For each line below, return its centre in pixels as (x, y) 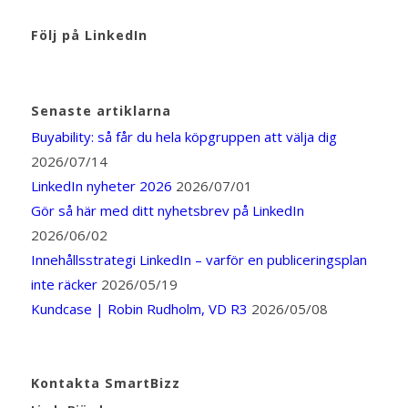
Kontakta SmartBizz (105, 383)
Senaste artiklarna (101, 111)
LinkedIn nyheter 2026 (101, 186)
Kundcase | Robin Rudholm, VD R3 (139, 309)
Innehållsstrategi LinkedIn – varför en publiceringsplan (199, 260)
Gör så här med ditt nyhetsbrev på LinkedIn (167, 211)
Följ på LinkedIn (89, 36)
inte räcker (64, 285)
